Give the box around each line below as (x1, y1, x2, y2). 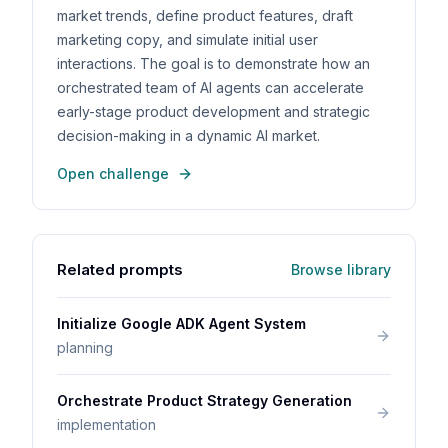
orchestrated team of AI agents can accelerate (57, 79, 364, 96)
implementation (57, 416, 156, 433)
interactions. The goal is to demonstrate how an (57, 55, 370, 72)
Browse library (291, 261, 391, 278)
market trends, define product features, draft (57, 7, 353, 24)
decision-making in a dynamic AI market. (57, 127, 320, 144)
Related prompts (57, 260, 183, 279)
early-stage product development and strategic (57, 103, 370, 120)
